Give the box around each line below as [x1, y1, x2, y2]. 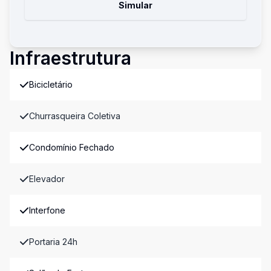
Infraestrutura [10, 47, 131, 69]
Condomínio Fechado [29, 142, 114, 152]
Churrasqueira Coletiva [29, 111, 120, 121]
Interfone [29, 205, 65, 215]
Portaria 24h [29, 237, 77, 247]
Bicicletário [29, 79, 73, 90]
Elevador [29, 174, 65, 184]
